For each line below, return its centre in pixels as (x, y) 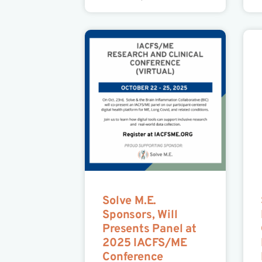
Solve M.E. (130, 201)
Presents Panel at (149, 230)
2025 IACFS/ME (145, 244)
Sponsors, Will (140, 216)
